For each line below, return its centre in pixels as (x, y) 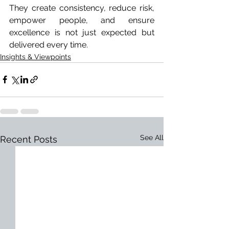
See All (152, 137)
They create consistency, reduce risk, (82, 8)
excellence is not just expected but (82, 32)
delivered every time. (49, 44)
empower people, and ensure (82, 20)
